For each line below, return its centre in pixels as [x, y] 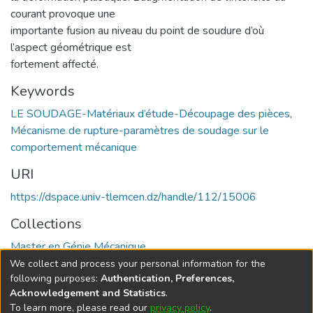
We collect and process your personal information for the [138, 263]
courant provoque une [63, 14]
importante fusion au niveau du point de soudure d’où [137, 30]
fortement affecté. [54, 64]
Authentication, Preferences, [167, 278]
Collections [46, 224]
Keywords [43, 91]
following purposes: [55, 278]
